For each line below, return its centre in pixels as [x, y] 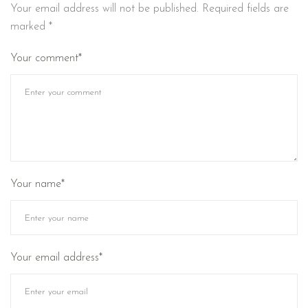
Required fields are [245, 9]
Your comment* [46, 58]
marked [30, 26]
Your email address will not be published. [104, 9]
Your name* [37, 184]
